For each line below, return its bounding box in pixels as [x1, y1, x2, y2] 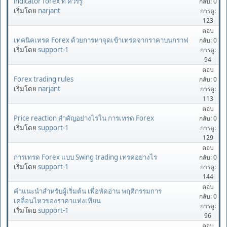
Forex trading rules [14, 74, 73, 84]
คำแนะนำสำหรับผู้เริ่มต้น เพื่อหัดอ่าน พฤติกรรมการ [14, 186, 162, 196]
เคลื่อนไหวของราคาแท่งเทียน [14, 196, 101, 206]
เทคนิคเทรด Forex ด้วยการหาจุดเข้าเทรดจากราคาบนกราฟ [14, 35, 188, 45]
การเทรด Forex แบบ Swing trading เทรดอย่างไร [14, 152, 157, 162]
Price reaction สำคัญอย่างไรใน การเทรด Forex [14, 113, 154, 123]
